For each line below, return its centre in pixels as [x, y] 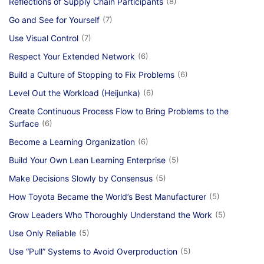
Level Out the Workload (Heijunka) [75, 93]
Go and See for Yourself [54, 20]
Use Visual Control [44, 38]
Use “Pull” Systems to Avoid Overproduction [93, 251]
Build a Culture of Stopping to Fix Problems [92, 75]
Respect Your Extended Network [72, 56]
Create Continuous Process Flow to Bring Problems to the [119, 111]
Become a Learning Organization [72, 142]
